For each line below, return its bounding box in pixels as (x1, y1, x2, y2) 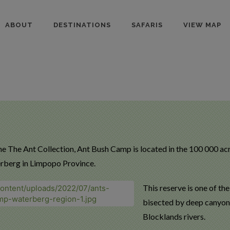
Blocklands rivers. (142, 212, 205, 221)
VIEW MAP (183, 21, 221, 29)
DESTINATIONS (53, 21, 111, 29)
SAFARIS (131, 21, 163, 29)
